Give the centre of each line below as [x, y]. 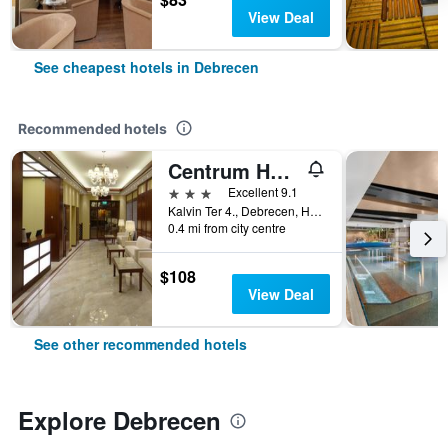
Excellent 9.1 [263, 191]
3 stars [190, 191]
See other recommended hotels [140, 344]
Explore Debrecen [119, 420]
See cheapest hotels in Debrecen [146, 67]
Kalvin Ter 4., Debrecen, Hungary [316, 210]
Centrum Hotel [280, 170]
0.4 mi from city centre [227, 227]
